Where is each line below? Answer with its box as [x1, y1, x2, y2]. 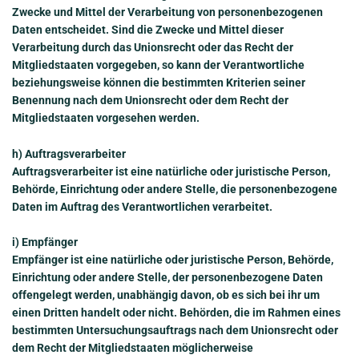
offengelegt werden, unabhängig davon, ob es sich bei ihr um [12, 288, 320, 302]
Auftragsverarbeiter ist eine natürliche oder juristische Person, [12, 164, 330, 178]
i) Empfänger [12, 236, 78, 249]
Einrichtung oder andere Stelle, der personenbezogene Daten [12, 271, 323, 284]
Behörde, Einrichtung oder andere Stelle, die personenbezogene [12, 182, 337, 196]
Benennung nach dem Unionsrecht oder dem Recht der [12, 94, 288, 107]
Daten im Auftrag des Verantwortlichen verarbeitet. [12, 200, 272, 213]
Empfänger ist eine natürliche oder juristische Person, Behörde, [12, 253, 333, 267]
